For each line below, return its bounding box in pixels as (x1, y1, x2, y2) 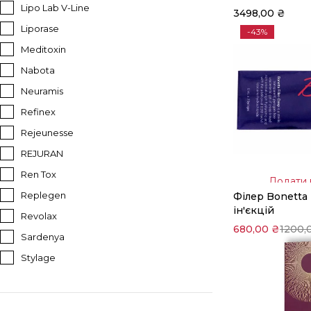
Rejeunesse (21, 127, 74, 138)
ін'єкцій (233, 204, 274, 217)
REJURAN (21, 148, 63, 159)
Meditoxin (21, 44, 66, 55)
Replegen (21, 190, 66, 201)
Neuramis (21, 85, 63, 96)
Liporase (21, 23, 59, 34)
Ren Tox (21, 169, 56, 180)
